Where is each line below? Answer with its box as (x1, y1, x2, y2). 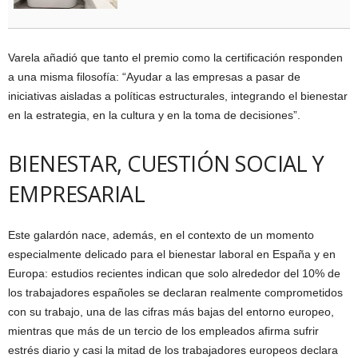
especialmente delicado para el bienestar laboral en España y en (8, 247, 336, 261)
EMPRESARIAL (8, 178, 145, 209)
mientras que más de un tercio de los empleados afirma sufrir (8, 324, 319, 337)
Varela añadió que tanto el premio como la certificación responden (8, 50, 343, 64)
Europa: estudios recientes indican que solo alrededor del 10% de (8, 266, 340, 280)
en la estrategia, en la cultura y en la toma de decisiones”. (8, 108, 300, 121)
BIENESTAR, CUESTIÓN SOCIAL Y (8, 148, 324, 178)
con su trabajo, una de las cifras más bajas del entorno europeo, (8, 304, 334, 318)
